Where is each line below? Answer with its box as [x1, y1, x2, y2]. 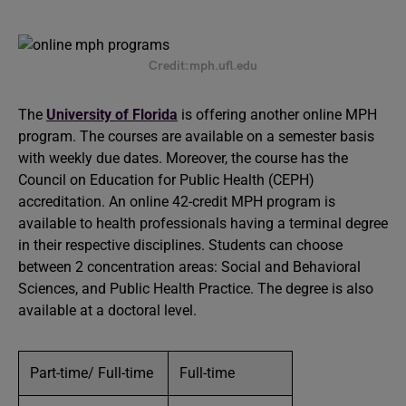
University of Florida [46, 106, 178, 123]
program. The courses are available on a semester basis [18, 128, 374, 145]
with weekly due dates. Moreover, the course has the [18, 150, 352, 167]
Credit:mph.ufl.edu [149, 58, 257, 73]
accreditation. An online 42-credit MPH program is [18, 193, 335, 210]
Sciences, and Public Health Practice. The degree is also [18, 280, 373, 297]
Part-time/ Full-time [30, 364, 157, 382]
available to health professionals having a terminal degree [18, 215, 388, 232]
